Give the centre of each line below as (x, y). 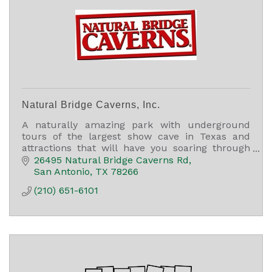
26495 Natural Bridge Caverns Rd (111, 160)
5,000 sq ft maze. (63, 171)
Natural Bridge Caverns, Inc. (91, 105)
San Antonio (62, 171)
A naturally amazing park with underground (136, 125)
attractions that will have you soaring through (136, 148)
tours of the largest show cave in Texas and (136, 137)
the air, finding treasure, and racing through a (136, 160)
